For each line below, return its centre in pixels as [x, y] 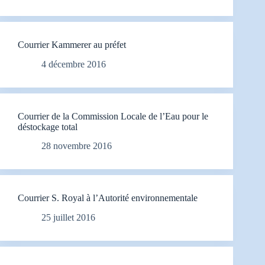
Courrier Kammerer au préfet [72, 44]
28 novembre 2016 [77, 146]
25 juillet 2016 [68, 218]
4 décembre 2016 [74, 64]
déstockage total [48, 127]
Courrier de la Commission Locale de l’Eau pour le [113, 116]
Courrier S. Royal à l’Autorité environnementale [108, 198]
